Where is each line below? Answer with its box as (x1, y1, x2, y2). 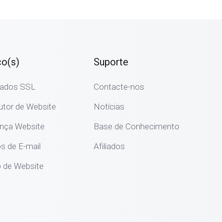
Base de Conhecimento (94, 121, 180, 131)
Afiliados (94, 141, 125, 151)
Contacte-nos (94, 82, 145, 92)
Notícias (94, 102, 125, 111)
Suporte (94, 56, 129, 68)
